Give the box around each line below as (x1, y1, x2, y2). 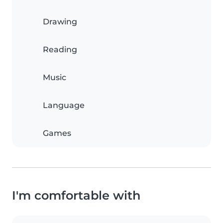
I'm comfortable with (12, 188, 140, 203)
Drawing (43, 17, 77, 26)
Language (43, 101, 85, 110)
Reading (43, 45, 77, 54)
